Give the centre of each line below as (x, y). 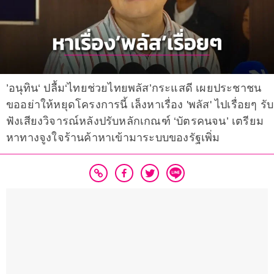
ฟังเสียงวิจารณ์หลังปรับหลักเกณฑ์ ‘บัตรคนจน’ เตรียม (135, 121)
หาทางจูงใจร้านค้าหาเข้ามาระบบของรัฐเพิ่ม (113, 138)
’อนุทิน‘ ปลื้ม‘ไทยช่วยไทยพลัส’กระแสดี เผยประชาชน (134, 88)
